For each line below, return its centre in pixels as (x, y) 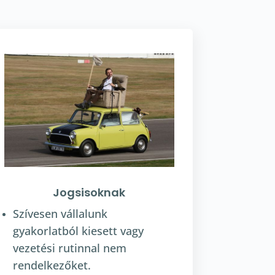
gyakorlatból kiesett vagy (78, 230)
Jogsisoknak (89, 192)
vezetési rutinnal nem (69, 248)
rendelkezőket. (52, 265)
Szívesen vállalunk (60, 213)
